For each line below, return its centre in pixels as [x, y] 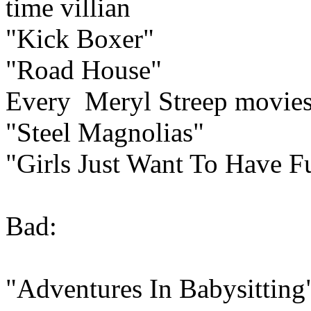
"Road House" [84, 69]
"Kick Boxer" [80, 38]
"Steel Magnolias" [105, 132]
